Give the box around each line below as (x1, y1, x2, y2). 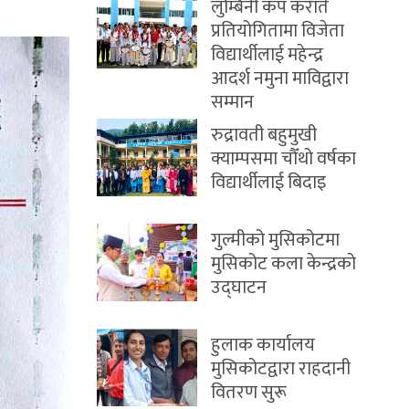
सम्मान (211, 87, 254, 118)
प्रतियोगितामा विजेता (211, 16, 344, 47)
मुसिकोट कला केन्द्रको (211, 248, 356, 279)
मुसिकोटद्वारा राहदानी (211, 353, 351, 384)
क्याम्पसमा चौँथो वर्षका (211, 143, 356, 174)
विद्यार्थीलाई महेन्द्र (211, 39, 323, 70)
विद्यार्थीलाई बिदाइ (211, 167, 326, 198)
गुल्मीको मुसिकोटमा (211, 225, 340, 256)
